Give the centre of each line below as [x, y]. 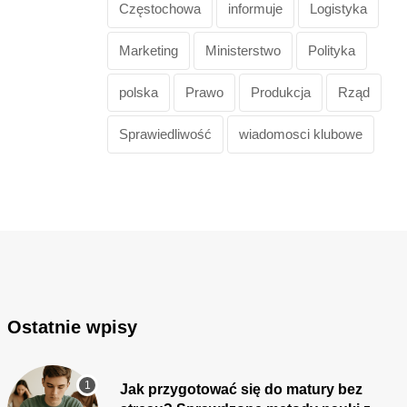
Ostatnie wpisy [72, 327]
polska [139, 92]
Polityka [332, 50]
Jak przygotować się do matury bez [241, 389]
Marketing [149, 50]
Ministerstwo [243, 50]
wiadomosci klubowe [301, 134]
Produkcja [281, 92]
